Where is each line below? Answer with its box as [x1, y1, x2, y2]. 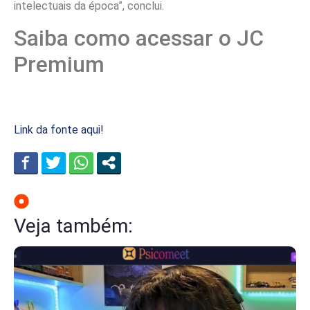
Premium [14, 51, 104, 77]
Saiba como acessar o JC [14, 24, 264, 51]
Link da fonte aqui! [14, 122, 104, 136]
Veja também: [14, 214, 133, 237]
